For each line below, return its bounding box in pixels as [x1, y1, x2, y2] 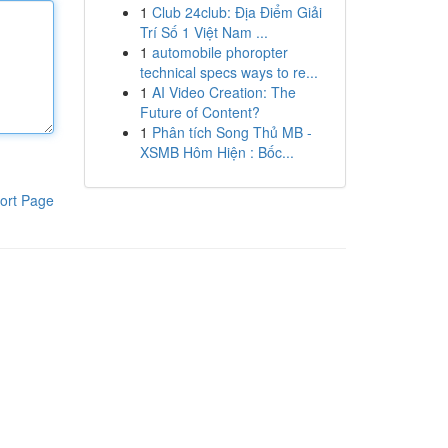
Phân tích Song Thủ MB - [151, 122, 312, 142]
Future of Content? [139, 102, 260, 122]
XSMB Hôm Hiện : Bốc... [139, 142, 294, 162]
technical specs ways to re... [139, 62, 318, 82]
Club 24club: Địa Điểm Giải [151, 2, 322, 22]
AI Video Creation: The [151, 82, 296, 102]
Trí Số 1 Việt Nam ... [139, 22, 268, 42]
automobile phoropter [151, 42, 288, 62]
